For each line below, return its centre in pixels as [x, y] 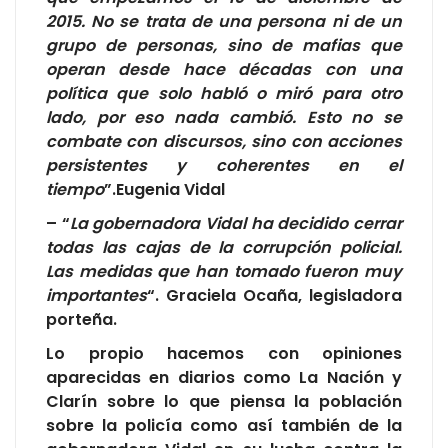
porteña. [81, 319]
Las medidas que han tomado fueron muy [224, 271]
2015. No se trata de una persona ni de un [224, 21]
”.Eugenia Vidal [164, 189]
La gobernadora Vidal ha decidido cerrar [236, 223]
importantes [96, 295]
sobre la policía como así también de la [224, 425]
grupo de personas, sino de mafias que [224, 45]
